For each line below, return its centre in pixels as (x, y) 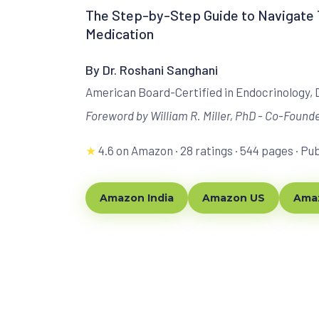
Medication (120, 33)
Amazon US (234, 198)
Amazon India (137, 198)
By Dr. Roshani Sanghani (152, 69)
